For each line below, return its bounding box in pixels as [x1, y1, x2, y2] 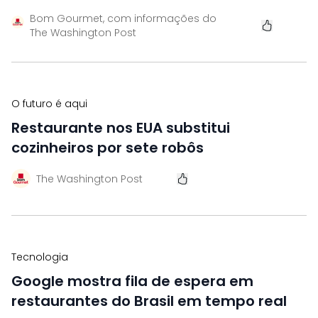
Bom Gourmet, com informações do [30, 11, 216, 26]
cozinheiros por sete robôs [11, 138, 204, 158]
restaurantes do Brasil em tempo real [11, 291, 287, 311]
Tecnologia [11, 250, 68, 264]
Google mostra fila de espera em [11, 271, 253, 291]
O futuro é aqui [11, 97, 87, 111]
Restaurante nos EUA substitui [11, 118, 230, 138]
